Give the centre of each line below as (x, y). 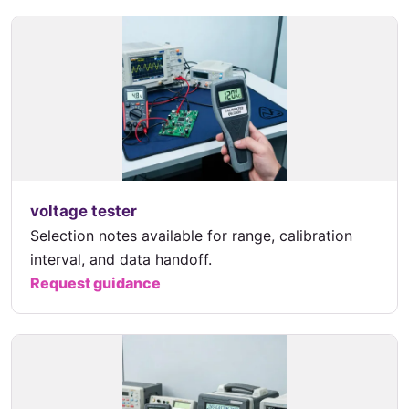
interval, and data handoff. (121, 260)
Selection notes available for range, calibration (191, 236)
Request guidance (95, 283)
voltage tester (84, 211)
